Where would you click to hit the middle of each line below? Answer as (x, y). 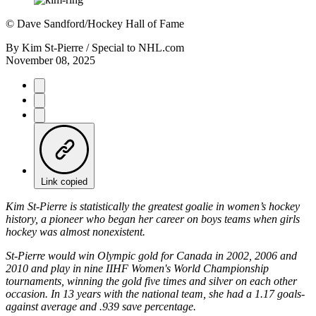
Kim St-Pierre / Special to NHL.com (103, 47)
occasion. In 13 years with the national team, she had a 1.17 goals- (155, 293)
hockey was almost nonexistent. (75, 231)
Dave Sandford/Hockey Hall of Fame (99, 23)
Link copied (64, 181)
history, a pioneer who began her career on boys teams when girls (153, 219)
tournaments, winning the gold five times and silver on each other (151, 281)
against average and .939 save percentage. (101, 306)
